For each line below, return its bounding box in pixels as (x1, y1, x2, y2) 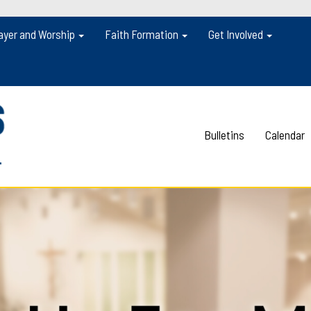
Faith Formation (105, 27, 180, 41)
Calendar (265, 128, 305, 142)
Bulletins (204, 128, 244, 142)
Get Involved (208, 27, 265, 41)
